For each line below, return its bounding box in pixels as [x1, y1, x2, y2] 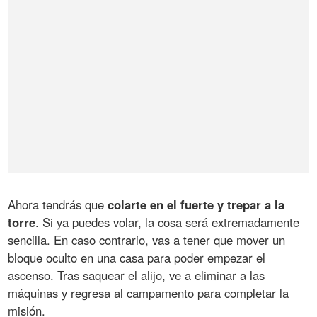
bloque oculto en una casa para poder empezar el [8, 249, 266, 267]
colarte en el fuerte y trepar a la [108, 196, 285, 214]
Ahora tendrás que [8, 196, 108, 214]
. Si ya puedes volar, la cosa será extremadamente [35, 214, 300, 231]
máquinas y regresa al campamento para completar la [8, 284, 289, 302]
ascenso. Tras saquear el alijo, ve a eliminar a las [8, 267, 265, 284]
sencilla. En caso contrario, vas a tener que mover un [8, 231, 286, 249]
